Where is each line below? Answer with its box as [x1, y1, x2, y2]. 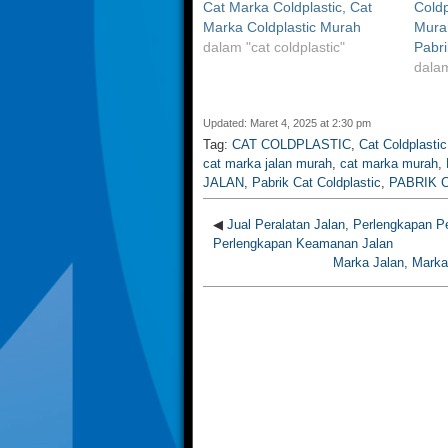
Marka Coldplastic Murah [203, 18, 361, 35]
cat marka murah [340, 155, 438, 171]
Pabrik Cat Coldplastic [252, 174, 381, 190]
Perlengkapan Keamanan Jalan [213, 235, 393, 251]
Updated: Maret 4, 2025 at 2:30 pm [203, 116, 371, 129]
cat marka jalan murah [203, 155, 332, 171]
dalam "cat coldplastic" [203, 38, 345, 55]
